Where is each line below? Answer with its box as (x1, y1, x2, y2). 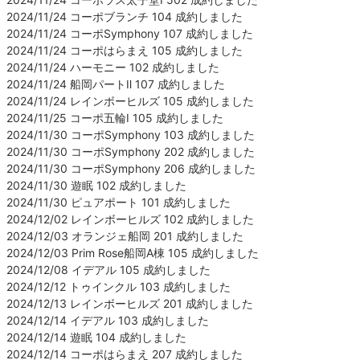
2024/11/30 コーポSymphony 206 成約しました (6, 161, 256, 175)
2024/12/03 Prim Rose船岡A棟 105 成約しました (6, 245, 259, 260)
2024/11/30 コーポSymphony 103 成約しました (6, 127, 255, 141)
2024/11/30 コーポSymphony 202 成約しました (6, 144, 255, 158)
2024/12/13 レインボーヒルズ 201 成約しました (6, 296, 253, 310)
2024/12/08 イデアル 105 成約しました (6, 262, 211, 276)
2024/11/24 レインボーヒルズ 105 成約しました (6, 93, 254, 108)
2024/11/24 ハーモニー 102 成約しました (6, 59, 219, 74)
